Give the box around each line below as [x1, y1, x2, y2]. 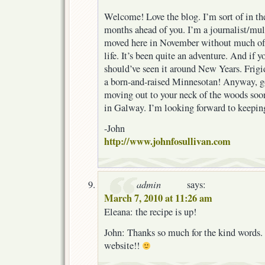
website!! [104, 238, 142, 252]
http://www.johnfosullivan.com [104, 134, 231, 148]
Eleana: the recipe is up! [104, 205, 196, 218]
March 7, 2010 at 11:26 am [104, 190, 212, 205]
